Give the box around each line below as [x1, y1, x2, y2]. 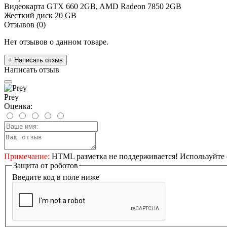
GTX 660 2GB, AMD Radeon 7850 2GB [47, 2, 181, 11]
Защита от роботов [13, 161, 78, 170]
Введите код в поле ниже [12, 173, 99, 182]
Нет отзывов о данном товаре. [4, 37, 108, 46]
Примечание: [4, 152, 50, 161]
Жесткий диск [4, 11, 53, 20]
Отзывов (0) [4, 20, 46, 29]
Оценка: [4, 101, 32, 110]
